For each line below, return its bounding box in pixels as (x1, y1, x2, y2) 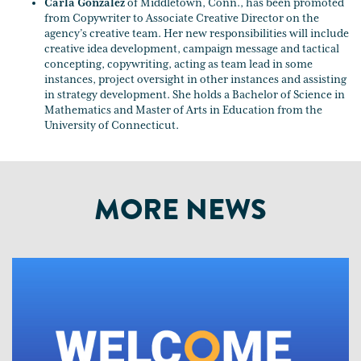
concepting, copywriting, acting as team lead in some (44, 57, 313, 71)
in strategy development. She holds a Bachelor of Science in (44, 88, 345, 102)
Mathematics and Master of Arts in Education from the (44, 103, 322, 117)
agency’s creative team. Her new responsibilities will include (44, 27, 349, 40)
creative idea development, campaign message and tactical (44, 42, 339, 56)
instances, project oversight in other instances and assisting (44, 73, 346, 86)
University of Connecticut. (44, 118, 179, 132)
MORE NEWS (94, 188, 267, 230)
